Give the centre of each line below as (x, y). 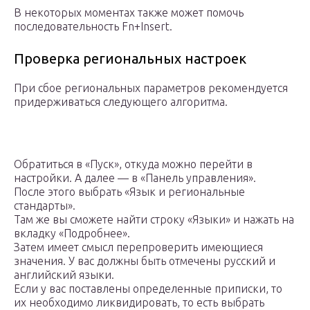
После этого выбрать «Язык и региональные (129, 192)
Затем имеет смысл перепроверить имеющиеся (138, 247)
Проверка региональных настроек (130, 59)
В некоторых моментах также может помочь (129, 13)
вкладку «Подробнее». (72, 234)
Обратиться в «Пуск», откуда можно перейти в (133, 164)
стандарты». (45, 206)
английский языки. (64, 275)
